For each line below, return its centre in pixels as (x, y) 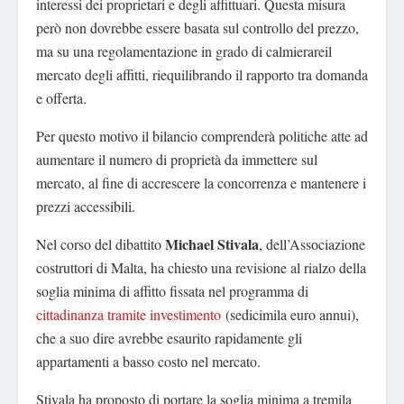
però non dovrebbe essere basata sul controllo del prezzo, (197, 28)
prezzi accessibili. (86, 207)
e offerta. (61, 98)
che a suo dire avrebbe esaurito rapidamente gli (169, 338)
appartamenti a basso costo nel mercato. (148, 362)
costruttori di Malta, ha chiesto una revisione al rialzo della (201, 268)
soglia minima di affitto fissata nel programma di (172, 291)
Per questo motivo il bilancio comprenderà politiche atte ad (202, 136)
